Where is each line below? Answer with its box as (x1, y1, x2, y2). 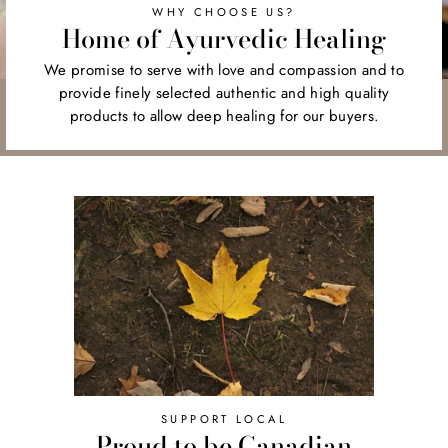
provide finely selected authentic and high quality (58, 81, 390, 104)
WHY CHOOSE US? (152, 4, 296, 21)
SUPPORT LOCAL (161, 411, 287, 428)
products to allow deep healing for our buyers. (69, 104, 379, 127)
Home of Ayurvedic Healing (62, 19, 386, 59)
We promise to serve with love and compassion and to (43, 58, 405, 81)
